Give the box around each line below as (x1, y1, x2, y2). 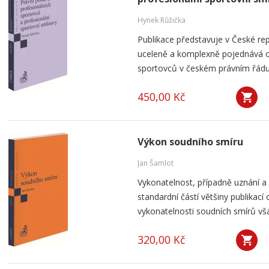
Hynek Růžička (138, 15, 186, 25)
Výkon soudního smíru (138, 135, 243, 148)
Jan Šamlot (138, 158, 174, 168)
